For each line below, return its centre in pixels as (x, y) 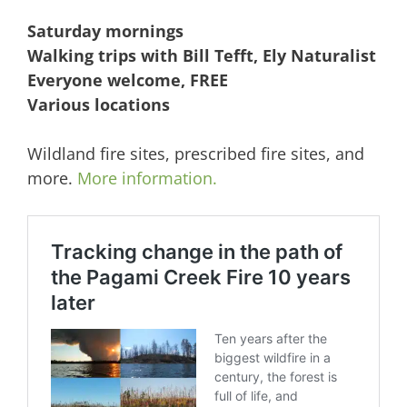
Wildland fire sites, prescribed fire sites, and (196, 154)
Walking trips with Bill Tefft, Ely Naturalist (202, 56)
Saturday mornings (105, 31)
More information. (147, 179)
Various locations (99, 105)
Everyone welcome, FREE (128, 80)
